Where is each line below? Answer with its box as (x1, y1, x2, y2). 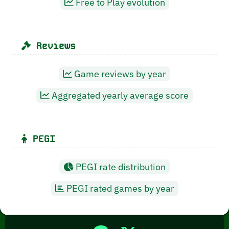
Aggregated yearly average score (50, 89, 189, 102)
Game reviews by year (72, 68, 166, 80)
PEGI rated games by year (64, 182, 174, 195)
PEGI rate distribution (74, 161, 166, 173)
